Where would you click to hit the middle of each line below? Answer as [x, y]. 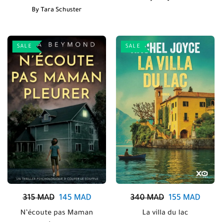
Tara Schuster [61, 11]
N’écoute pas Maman [57, 213]
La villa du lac [165, 213]
